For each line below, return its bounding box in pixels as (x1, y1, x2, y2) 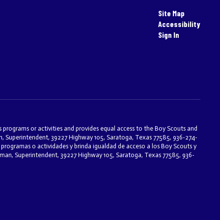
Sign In (158, 30, 179, 39)
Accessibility (158, 19, 200, 28)
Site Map (158, 8, 185, 18)
